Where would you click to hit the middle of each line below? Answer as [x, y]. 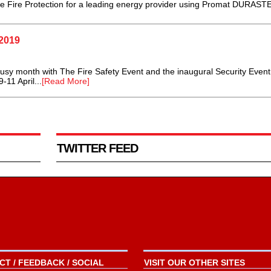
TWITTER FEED [97, 149]
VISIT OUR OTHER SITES [194, 263]
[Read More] [65, 81]
